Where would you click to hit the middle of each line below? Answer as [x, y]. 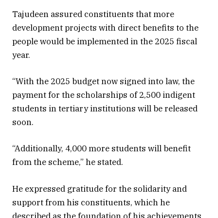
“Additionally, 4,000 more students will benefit [101, 149]
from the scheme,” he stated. [68, 162]
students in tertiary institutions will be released [105, 109]
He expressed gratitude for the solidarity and [100, 189]
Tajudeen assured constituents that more [93, 14]
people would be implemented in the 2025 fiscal [105, 41]
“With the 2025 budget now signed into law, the [103, 82]
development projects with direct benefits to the [105, 27]
